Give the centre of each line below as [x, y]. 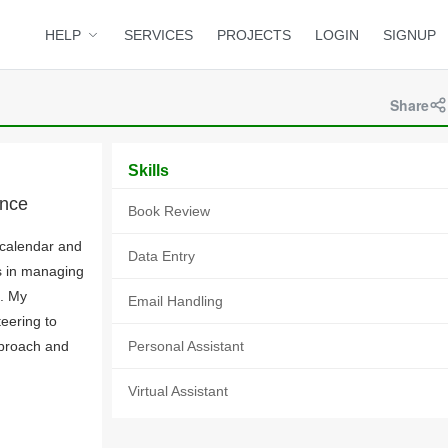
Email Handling [175, 301]
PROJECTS [254, 35]
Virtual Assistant [178, 391]
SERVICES [158, 35]
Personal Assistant [186, 346]
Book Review [169, 211]
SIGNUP [409, 35]
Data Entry [161, 256]
